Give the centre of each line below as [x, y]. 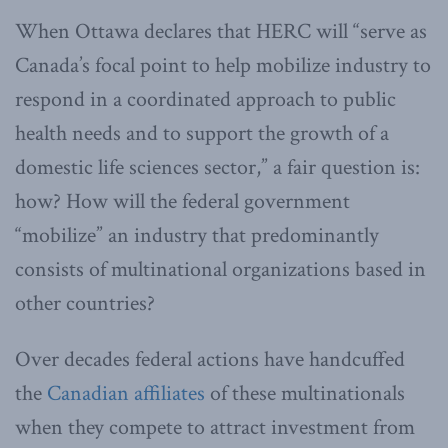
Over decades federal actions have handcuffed [210, 359]
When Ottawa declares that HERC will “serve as [221, 31]
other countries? [85, 303]
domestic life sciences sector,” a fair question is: [217, 167]
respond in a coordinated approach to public [205, 99]
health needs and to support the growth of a [202, 133]
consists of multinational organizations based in [220, 269]
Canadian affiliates [126, 393]
